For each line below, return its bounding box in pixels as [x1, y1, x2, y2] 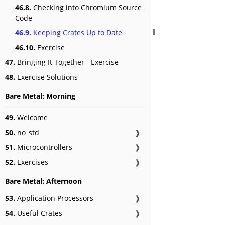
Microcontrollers [15, 142, 72, 152]
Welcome [15, 113, 48, 123]
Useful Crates [15, 208, 62, 218]
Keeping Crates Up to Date [31, 28, 122, 38]
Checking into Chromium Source [31, 3, 142, 12]
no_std [15, 127, 39, 137]
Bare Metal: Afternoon [5, 176, 82, 186]
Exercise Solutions [15, 72, 78, 82]
